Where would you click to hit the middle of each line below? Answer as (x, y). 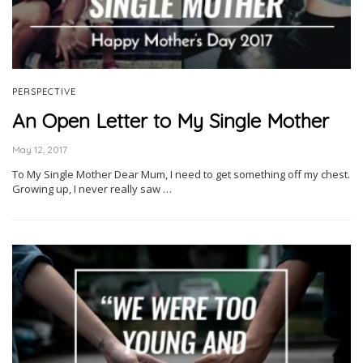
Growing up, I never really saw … (92, 189)
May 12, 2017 (40, 150)
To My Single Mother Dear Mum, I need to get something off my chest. (181, 175)
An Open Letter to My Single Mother (171, 121)
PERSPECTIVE (44, 92)
